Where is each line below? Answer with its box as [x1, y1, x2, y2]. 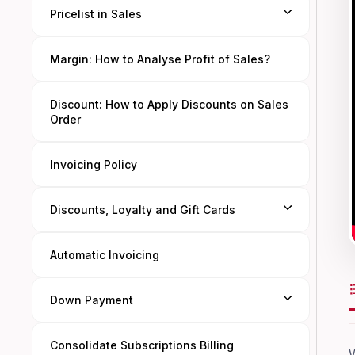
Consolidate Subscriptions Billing [50, 338, 234, 352]
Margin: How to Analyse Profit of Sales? [50, 52, 270, 66]
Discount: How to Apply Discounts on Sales [50, 97, 288, 111]
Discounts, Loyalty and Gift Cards [50, 203, 235, 216]
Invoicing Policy [50, 158, 137, 171]
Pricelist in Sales [50, 7, 142, 21]
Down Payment [50, 293, 133, 307]
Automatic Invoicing [50, 248, 159, 261]
